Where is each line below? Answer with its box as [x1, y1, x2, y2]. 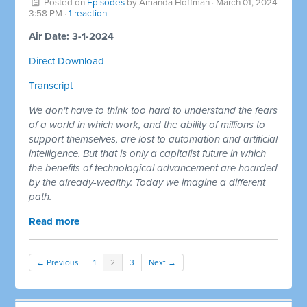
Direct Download [29, 54, 105, 67]
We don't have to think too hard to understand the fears [29, 103, 278, 116]
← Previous [36, 257, 79, 267]
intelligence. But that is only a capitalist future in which [29, 147, 267, 160]
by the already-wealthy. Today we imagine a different [29, 175, 266, 188]
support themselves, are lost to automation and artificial [29, 132, 278, 145]
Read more [29, 214, 80, 228]
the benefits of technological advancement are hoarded [29, 161, 278, 174]
